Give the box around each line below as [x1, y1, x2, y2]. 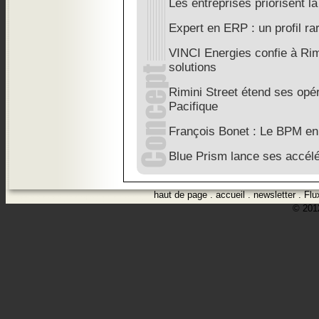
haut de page [154, 189, 207, 200]
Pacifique [169, 100, 218, 113]
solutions [169, 61, 216, 74]
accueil [216, 189, 245, 200]
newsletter [253, 189, 296, 200]
